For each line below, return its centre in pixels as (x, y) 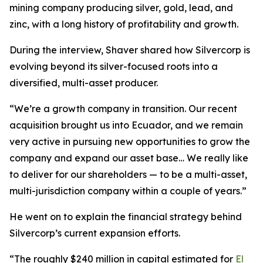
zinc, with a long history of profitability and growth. (124, 24)
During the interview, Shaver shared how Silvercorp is (130, 50)
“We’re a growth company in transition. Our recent (123, 109)
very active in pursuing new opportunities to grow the (130, 141)
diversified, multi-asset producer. (84, 83)
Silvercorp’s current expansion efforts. (95, 233)
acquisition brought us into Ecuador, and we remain (126, 125)
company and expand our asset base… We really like (129, 158)
